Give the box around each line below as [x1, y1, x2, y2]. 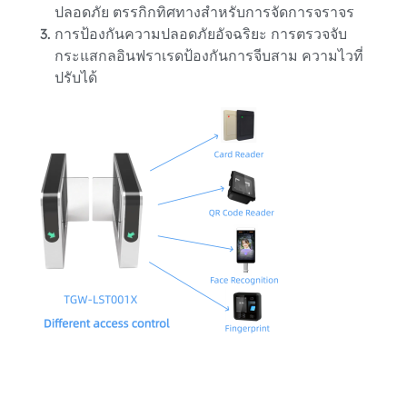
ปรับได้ [55, 67, 97, 86]
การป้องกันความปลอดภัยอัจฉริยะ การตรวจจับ [55, 24, 347, 43]
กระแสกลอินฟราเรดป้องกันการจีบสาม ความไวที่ [55, 45, 363, 65]
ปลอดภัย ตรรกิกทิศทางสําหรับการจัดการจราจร [55, 2, 354, 21]
